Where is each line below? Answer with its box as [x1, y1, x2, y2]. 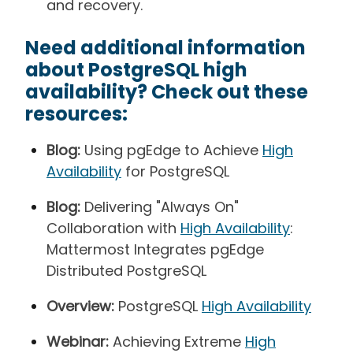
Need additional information [25, 34, 306, 61]
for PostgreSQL [121, 161, 229, 181]
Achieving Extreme [109, 331, 245, 351]
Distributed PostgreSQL [46, 260, 206, 281]
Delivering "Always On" [80, 196, 239, 217]
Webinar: [46, 331, 109, 351]
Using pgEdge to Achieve [80, 139, 262, 160]
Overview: [46, 295, 114, 316]
